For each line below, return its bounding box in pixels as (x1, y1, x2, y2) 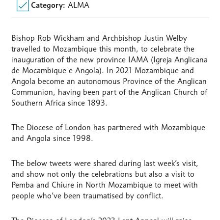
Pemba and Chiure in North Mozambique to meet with (11, 180, 198, 190)
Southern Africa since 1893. (11, 98, 108, 108)
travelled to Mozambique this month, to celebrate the (11, 44, 194, 54)
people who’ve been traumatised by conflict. (11, 191, 164, 201)
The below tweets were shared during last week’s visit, (11, 159, 198, 168)
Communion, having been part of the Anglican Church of (11, 87, 207, 97)
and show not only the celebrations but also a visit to (11, 169, 194, 179)
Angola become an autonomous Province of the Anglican (11, 76, 207, 86)
